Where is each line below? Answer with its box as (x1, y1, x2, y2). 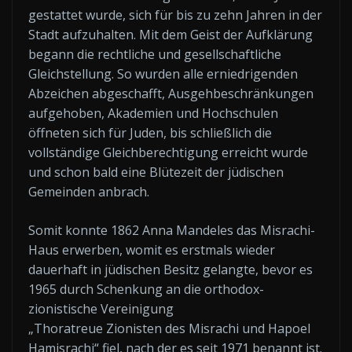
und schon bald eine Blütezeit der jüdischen (28, 163, 284, 181)
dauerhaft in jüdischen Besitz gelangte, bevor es (28, 261, 313, 278)
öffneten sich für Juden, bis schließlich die (28, 124, 272, 141)
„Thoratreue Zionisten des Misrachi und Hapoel (28, 320, 310, 337)
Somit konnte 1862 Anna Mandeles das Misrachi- (28, 222, 315, 239)
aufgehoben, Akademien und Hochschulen (28, 104, 278, 122)
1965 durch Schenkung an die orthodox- (28, 280, 264, 298)
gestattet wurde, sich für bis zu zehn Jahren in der (28, 6, 322, 24)
